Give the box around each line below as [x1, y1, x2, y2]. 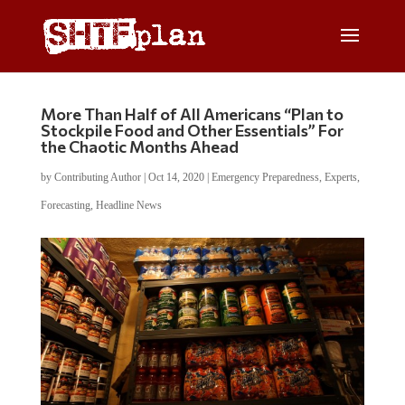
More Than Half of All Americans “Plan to [40, 104, 344, 124]
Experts [324, 171, 357, 184]
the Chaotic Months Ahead [40, 137, 239, 156]
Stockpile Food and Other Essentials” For [40, 120, 344, 140]
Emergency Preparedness [211, 171, 319, 184]
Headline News [95, 199, 162, 212]
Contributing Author [53, 171, 141, 184]
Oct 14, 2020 [147, 171, 204, 184]
